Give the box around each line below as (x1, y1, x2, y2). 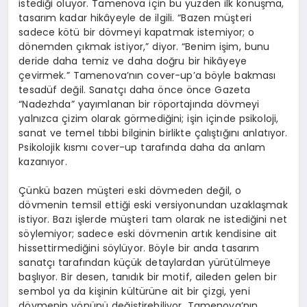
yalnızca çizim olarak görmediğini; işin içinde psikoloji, (19, 111, 279, 125)
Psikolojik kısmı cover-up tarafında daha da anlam (19, 140, 266, 154)
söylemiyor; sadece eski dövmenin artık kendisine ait (19, 226, 278, 241)
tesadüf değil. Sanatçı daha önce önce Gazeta (19, 82, 251, 97)
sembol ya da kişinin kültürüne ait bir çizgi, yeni (19, 284, 250, 298)
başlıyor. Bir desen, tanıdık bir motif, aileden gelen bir (19, 269, 277, 284)
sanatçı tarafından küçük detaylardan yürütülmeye (19, 255, 271, 269)
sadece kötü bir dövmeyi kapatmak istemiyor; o (19, 25, 255, 39)
